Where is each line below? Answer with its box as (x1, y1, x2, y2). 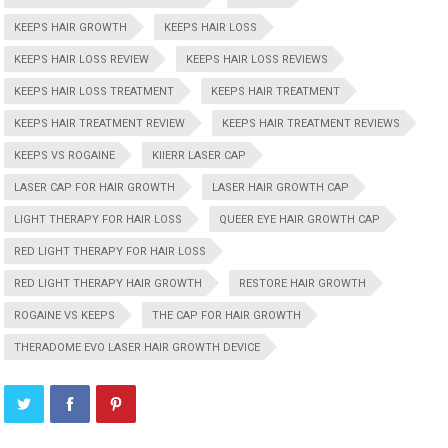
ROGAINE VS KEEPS (14, 309, 116, 322)
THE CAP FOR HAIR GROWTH (152, 309, 302, 322)
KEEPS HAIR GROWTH (14, 21, 128, 34)
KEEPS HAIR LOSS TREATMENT (14, 85, 175, 98)
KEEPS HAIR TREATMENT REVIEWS (222, 117, 401, 130)
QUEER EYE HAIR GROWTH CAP (219, 213, 381, 226)
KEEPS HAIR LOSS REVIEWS (186, 53, 329, 66)
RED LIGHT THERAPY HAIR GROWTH (14, 277, 203, 290)
